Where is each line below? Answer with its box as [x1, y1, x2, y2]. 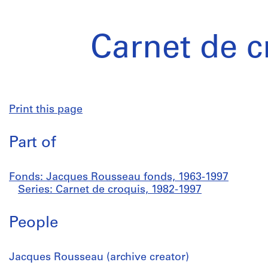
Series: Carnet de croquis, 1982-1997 [18, 184, 202, 196]
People [9, 215, 58, 232]
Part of [9, 135, 56, 151]
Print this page [9, 104, 83, 115]
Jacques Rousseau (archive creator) [9, 252, 189, 263]
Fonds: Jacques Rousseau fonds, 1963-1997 [9, 172, 229, 183]
